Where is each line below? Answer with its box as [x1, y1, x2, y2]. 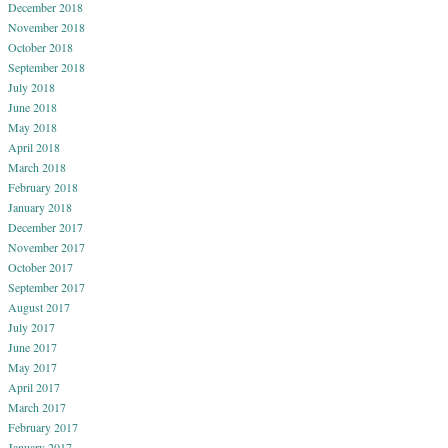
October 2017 [8, 258, 73, 275]
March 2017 [8, 398, 66, 415]
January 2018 [8, 198, 72, 215]
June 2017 [8, 338, 57, 355]
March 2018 [8, 158, 66, 175]
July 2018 [8, 78, 55, 95]
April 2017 [8, 378, 60, 395]
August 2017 [8, 298, 70, 315]
